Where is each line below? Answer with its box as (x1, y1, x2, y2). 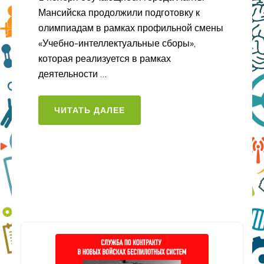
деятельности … (38, 68, 107, 80)
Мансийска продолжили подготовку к (38, 6, 200, 19)
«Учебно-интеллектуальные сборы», (38, 37, 196, 49)
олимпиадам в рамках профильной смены (38, 22, 223, 34)
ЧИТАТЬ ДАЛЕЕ (54, 105, 125, 116)
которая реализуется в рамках (38, 52, 171, 65)
